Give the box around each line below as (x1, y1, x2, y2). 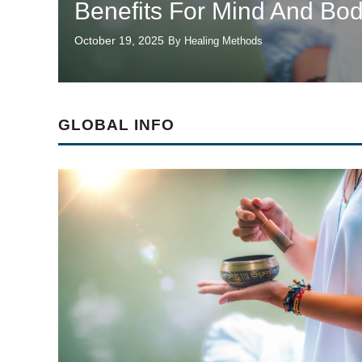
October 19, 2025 (74, 34, 164, 47)
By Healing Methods (168, 35, 263, 47)
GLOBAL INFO (58, 116, 175, 133)
